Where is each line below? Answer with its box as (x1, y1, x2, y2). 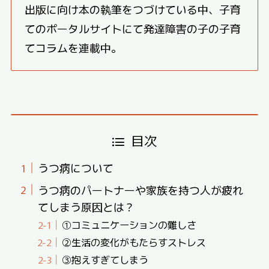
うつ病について (37, 160, 113, 176)
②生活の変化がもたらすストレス (62, 235, 206, 250)
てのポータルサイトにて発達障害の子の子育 (25, 20, 241, 36)
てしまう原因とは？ (37, 199, 135, 215)
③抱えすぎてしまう (62, 252, 148, 267)
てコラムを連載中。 (25, 39, 122, 55)
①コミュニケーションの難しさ (62, 217, 196, 232)
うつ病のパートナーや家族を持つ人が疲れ (37, 182, 243, 198)
